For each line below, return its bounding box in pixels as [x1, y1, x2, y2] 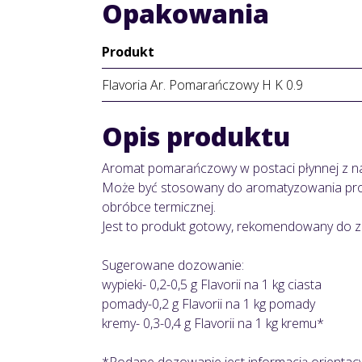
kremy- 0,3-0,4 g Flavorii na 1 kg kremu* [102, 314, 324, 333]
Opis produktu [102, 119, 290, 154]
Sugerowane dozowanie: [102, 256, 244, 275]
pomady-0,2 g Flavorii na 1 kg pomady [102, 295, 315, 314]
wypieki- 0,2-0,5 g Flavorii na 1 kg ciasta [102, 276, 322, 294]
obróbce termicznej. [102, 198, 216, 217]
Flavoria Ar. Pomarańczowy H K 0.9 [102, 76, 303, 95]
